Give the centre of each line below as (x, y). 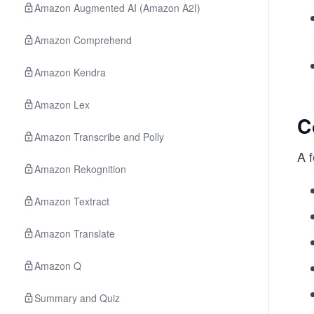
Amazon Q (58, 266)
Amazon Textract (72, 201)
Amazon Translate (75, 233)
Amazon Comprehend (83, 40)
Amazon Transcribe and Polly (99, 137)
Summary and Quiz (77, 298)
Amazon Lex (62, 104)
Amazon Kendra (70, 72)
